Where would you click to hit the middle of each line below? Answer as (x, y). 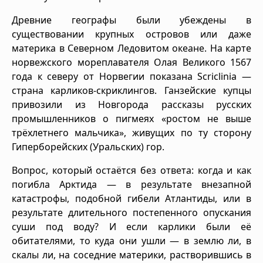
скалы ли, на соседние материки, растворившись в (131, 254)
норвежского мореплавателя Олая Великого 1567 (131, 62)
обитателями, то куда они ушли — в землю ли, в (131, 240)
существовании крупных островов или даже (131, 34)
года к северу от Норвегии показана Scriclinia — (131, 76)
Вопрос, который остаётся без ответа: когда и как (131, 170)
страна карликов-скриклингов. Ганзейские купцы (131, 90)
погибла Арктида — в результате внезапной (131, 184)
